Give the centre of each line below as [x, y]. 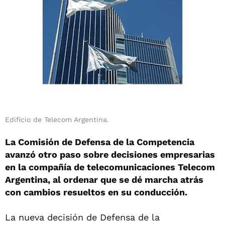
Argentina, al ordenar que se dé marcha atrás [104, 180]
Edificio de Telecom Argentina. [57, 120]
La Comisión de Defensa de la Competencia [100, 142]
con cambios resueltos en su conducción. [96, 192]
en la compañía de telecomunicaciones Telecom [110, 167]
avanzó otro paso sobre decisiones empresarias [110, 154]
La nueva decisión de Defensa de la [82, 217]
